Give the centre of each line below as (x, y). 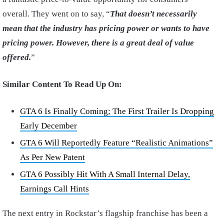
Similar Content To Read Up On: (62, 84)
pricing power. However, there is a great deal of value (98, 42)
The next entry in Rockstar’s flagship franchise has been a (105, 213)
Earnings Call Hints (54, 188)
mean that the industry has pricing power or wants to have (106, 28)
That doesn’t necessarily (153, 13)
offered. (17, 57)
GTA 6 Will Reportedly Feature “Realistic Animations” (116, 142)
